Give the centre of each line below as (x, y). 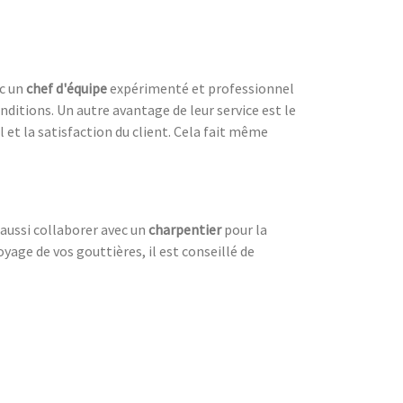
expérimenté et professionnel (202, 88)
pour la (244, 229)
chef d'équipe (68, 88)
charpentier (185, 229)
